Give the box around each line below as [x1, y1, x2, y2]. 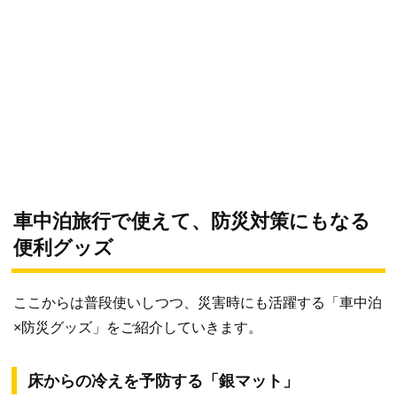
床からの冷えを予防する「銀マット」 [27, 372, 299, 391]
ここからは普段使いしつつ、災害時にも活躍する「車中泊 [13, 295, 382, 311]
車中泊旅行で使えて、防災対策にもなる [13, 210, 370, 233]
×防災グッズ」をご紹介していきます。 [13, 320, 262, 336]
